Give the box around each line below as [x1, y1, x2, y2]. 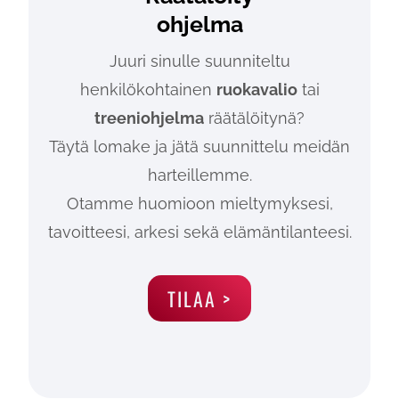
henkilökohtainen [79, 80, 216, 100]
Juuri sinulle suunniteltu [109, 52, 290, 71]
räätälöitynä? [204, 109, 305, 128]
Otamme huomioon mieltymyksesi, [66, 194, 333, 214]
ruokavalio [216, 80, 297, 100]
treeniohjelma [94, 109, 204, 128]
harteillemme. [147, 166, 252, 185]
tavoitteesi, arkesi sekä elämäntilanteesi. [47, 223, 352, 242]
